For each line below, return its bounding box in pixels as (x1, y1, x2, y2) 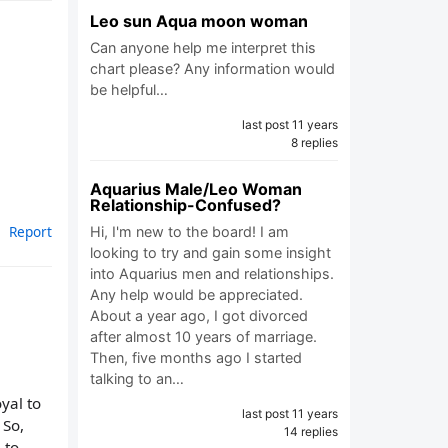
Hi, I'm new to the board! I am (90, 223, 289, 240)
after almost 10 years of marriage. (90, 328, 317, 345)
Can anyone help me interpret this (90, 39, 316, 56)
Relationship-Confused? (90, 195, 281, 215)
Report (9, 221, 52, 241)
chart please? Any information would (90, 60, 335, 77)
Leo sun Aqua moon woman (90, 11, 308, 31)
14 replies (284, 424, 338, 439)
